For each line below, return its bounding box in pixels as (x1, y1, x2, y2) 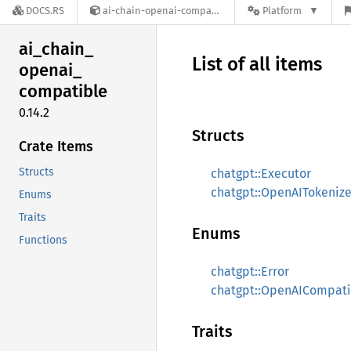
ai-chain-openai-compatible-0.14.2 (103, 5, 212, 17)
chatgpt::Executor (211, 166, 311, 181)
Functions (19, 233, 67, 247)
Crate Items (19, 137, 93, 155)
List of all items (192, 53, 322, 75)
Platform (262, 5, 302, 17)
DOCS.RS (26, 5, 64, 17)
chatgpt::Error (211, 264, 289, 279)
